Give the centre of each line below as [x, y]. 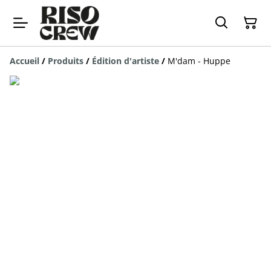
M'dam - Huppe [199, 60]
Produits [66, 60]
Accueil [24, 60]
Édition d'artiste [126, 60]
